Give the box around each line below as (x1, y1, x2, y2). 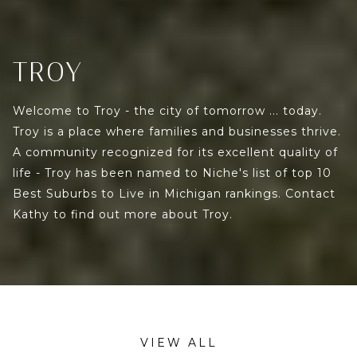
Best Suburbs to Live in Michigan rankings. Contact (13, 186, 335, 202)
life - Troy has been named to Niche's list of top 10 (13, 166, 331, 181)
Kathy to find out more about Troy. (13, 207, 233, 222)
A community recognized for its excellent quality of (13, 145, 338, 160)
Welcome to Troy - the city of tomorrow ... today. (13, 104, 322, 119)
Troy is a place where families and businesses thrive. (13, 124, 341, 139)
